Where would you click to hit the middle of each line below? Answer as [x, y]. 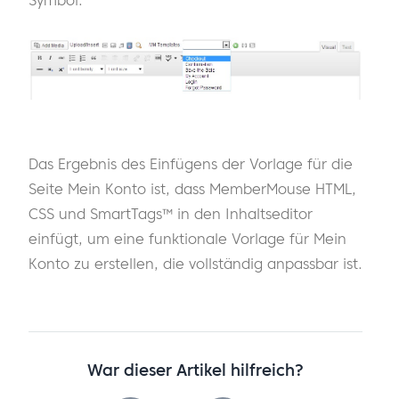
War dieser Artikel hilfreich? [195, 370]
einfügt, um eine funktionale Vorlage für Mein [187, 238]
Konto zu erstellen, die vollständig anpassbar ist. [195, 263]
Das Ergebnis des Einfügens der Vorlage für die [191, 163]
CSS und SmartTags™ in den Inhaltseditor [171, 213]
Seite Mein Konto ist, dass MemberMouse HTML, [192, 188]
